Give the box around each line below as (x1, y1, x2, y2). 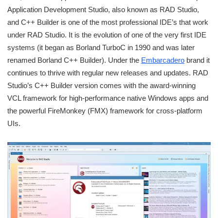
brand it (184, 55, 210, 64)
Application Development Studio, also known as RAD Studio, (7, 5, 199, 14)
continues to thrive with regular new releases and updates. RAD (7, 68, 208, 77)
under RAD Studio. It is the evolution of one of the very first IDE (7, 30, 206, 39)
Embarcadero (141, 55, 184, 64)
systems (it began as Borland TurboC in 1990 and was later (7, 43, 195, 52)
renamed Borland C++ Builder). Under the (7, 55, 141, 64)
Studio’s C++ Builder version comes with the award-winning (7, 81, 196, 90)
